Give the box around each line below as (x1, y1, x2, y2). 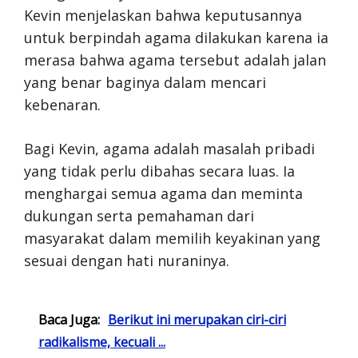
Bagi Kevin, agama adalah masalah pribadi (24, 138, 315, 158)
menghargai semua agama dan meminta (24, 183, 303, 203)
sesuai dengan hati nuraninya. (24, 250, 229, 270)
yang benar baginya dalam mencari (24, 72, 266, 92)
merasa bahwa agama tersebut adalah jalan (24, 50, 326, 70)
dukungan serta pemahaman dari (24, 205, 254, 225)
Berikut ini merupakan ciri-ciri (108, 310, 286, 328)
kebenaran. (24, 94, 101, 114)
